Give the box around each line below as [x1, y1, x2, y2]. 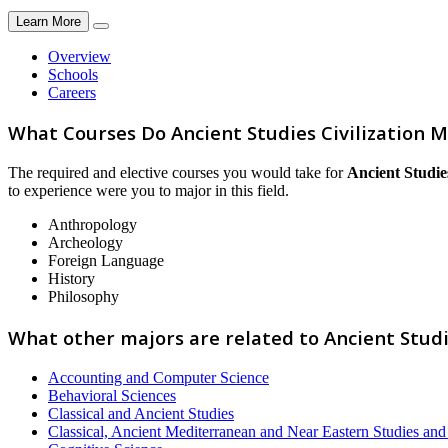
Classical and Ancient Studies [48, 404, 234, 422]
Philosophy [48, 288, 119, 306]
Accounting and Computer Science [48, 368, 269, 386]
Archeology [48, 234, 123, 252]
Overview [48, 47, 111, 65]
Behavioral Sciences [48, 386, 176, 404]
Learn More [16, 13, 81, 29]
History [48, 270, 95, 288]
